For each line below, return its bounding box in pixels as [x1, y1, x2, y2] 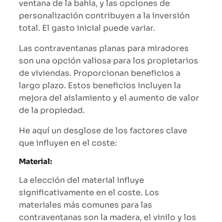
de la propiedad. [19, 105, 85, 115]
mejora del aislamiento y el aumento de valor [19, 92, 199, 103]
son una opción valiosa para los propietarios [19, 55, 198, 66]
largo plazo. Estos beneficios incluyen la [19, 80, 181, 91]
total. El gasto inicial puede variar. [19, 22, 155, 33]
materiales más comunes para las [19, 199, 152, 210]
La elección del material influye [19, 174, 144, 185]
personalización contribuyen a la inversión [19, 10, 190, 21]
